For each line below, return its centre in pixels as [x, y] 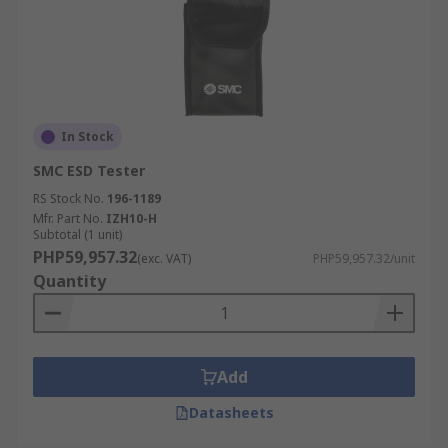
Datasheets [231, 412]
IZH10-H [131, 218]
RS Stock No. [68, 198]
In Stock [87, 136]
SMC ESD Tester [89, 170]
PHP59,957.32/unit [364, 258]
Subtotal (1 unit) [77, 234]
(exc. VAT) [164, 258]
